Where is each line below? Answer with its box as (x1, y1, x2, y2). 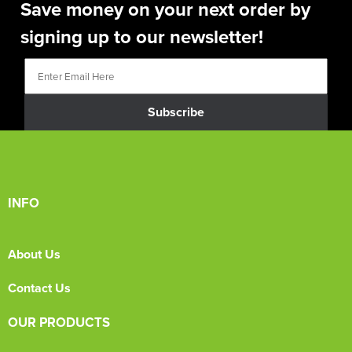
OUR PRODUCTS (8, 312, 110, 332)
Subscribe (148, 103, 204, 122)
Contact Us (8, 278, 71, 297)
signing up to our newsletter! (20, 22, 264, 50)
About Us (8, 244, 60, 263)
